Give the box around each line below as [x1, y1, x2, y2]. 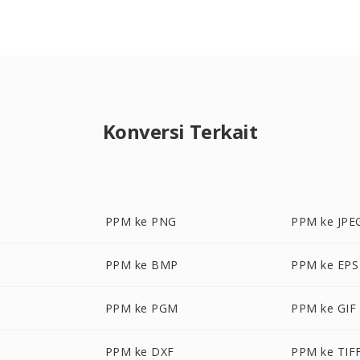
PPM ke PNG [104, 214, 177, 229]
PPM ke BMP [104, 257, 178, 272]
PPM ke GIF [291, 301, 357, 316]
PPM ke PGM [104, 301, 178, 316]
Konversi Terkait [102, 118, 258, 145]
